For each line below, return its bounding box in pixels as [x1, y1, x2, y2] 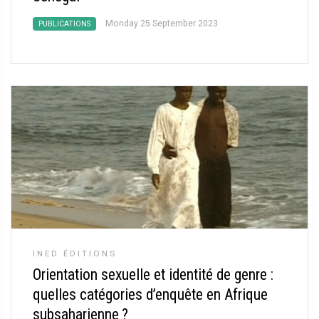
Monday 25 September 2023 [105, 19, 218, 28]
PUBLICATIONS [38, 19, 90, 28]
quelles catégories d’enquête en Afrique [33, 286, 268, 303]
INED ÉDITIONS [33, 249, 117, 258]
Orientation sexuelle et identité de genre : [33, 266, 273, 283]
